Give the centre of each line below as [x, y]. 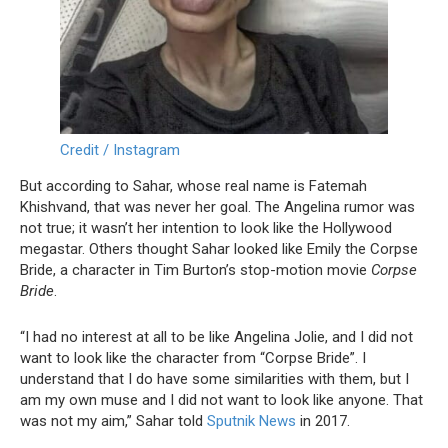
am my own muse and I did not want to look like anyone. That [221, 399]
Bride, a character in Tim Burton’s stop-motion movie [195, 269]
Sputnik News [251, 420]
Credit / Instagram [120, 149]
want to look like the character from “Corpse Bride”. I [193, 357]
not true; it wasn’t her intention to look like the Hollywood [206, 227]
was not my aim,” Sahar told [113, 420]
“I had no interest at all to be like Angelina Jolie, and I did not [216, 336]
